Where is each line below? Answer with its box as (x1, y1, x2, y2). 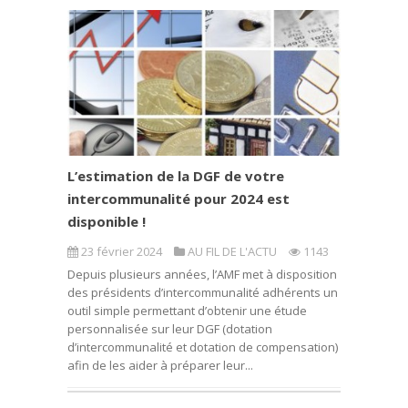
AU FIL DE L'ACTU (188, 243, 277, 260)
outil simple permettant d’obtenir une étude (67, 302, 307, 319)
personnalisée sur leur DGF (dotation (67, 321, 272, 337)
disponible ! (67, 212, 146, 230)
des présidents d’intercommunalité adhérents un (67, 284, 338, 301)
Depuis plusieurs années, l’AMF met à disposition (67, 266, 337, 282)
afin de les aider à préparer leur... (67, 357, 253, 373)
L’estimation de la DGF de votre (67, 167, 284, 185)
